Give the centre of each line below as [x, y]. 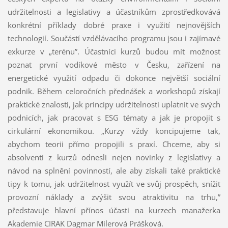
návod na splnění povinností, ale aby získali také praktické [114, 170]
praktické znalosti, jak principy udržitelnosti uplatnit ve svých [114, 104]
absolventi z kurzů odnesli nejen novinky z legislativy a [114, 157]
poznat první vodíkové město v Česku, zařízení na [114, 64]
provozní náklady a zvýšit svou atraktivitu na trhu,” [114, 197]
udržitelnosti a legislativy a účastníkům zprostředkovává [114, 11]
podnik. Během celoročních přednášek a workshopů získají [114, 91]
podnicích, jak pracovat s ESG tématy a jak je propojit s [114, 117]
